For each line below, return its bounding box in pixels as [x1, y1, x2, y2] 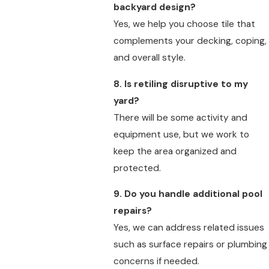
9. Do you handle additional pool [113, 188, 262, 201]
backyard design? [113, 1, 196, 14]
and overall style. [113, 52, 186, 64]
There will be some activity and [113, 111, 247, 124]
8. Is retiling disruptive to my [113, 77, 248, 90]
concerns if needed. [113, 255, 199, 268]
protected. [113, 162, 161, 174]
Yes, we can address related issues [113, 222, 264, 234]
